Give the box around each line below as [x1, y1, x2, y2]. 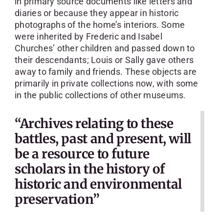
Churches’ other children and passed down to [14, 43, 195, 53]
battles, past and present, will [14, 130, 191, 147]
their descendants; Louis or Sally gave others [14, 54, 194, 65]
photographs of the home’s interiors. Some [14, 19, 185, 30]
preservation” [14, 191, 100, 207]
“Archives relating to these [14, 115, 174, 131]
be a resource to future [14, 145, 150, 162]
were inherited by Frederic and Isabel [14, 31, 162, 42]
